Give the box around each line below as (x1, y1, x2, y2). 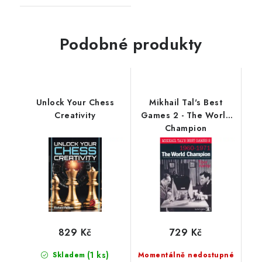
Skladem (50, 249, 85, 260)
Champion (164, 122, 207, 135)
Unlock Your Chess (36, 96, 114, 109)
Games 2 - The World (140, 109, 231, 122)
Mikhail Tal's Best (149, 96, 223, 109)
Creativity (54, 109, 96, 122)
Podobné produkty (59, 32, 202, 57)
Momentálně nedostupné (137, 249, 234, 260)
